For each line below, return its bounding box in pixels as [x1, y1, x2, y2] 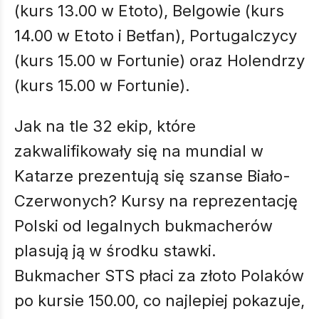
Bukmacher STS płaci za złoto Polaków [14, 266, 304, 285]
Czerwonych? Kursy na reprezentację [14, 192, 298, 210]
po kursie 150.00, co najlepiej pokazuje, [14, 291, 305, 310]
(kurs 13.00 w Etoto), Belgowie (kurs [14, 1, 284, 20]
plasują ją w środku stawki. [14, 241, 216, 260]
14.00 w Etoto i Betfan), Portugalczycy [14, 26, 297, 45]
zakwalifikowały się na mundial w [14, 142, 263, 160]
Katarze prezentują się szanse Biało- [14, 167, 291, 185]
